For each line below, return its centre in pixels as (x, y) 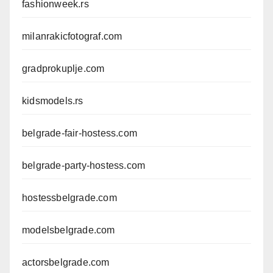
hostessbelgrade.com (69, 197)
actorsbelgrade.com (66, 262)
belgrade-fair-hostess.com (80, 133)
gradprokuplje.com (63, 68)
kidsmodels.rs (53, 101)
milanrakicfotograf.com (72, 36)
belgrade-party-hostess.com (84, 165)
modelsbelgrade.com (69, 230)
